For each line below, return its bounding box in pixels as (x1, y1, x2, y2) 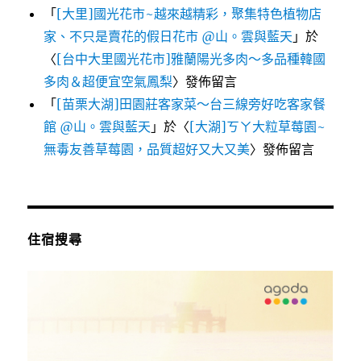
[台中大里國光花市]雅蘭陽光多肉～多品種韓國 (56, 51, 326, 68)
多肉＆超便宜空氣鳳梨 (44, 73, 173, 90)
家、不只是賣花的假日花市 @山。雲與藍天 (44, 28, 293, 45)
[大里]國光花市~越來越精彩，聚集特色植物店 (56, 6, 322, 23)
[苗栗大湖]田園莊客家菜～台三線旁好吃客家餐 (56, 96, 326, 113)
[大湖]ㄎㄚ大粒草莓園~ (189, 118, 326, 135)
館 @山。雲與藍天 (44, 118, 151, 135)
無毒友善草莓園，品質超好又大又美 (44, 141, 251, 158)
